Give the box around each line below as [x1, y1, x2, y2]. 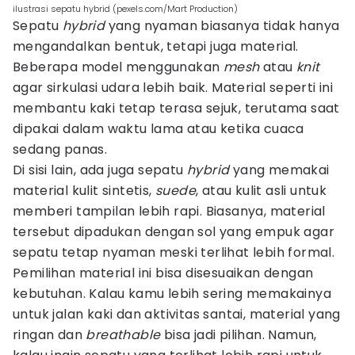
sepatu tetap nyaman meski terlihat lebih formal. [13, 243, 335, 261]
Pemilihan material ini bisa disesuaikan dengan [13, 264, 314, 282]
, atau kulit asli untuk [196, 181, 327, 200]
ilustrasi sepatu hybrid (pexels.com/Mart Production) [13, 2, 238, 15]
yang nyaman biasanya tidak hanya [105, 17, 340, 35]
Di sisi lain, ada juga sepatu [13, 161, 187, 179]
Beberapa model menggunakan [13, 58, 223, 76]
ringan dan [13, 326, 86, 344]
